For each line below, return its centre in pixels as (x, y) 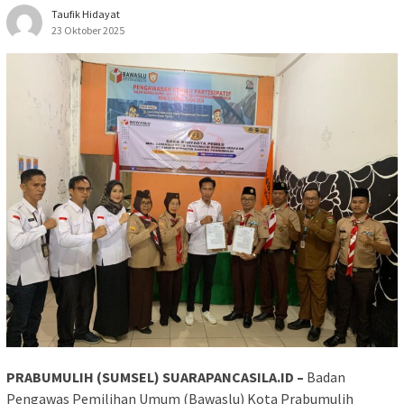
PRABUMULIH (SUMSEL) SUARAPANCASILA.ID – (155, 376)
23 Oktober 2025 (88, 31)
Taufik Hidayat (86, 14)
